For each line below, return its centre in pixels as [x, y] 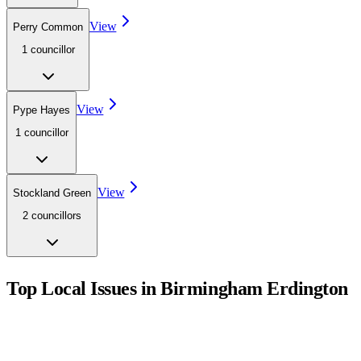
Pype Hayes [41, 110]
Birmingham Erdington [254, 288]
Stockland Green [52, 193]
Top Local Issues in [84, 288]
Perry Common [48, 27]
